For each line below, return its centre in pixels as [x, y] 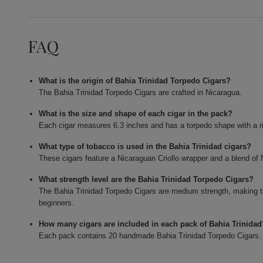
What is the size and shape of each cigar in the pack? [136, 114]
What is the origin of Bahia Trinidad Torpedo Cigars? [135, 81]
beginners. [57, 203]
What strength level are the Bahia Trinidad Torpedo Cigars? [146, 180]
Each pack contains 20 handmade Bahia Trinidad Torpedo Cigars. [150, 236]
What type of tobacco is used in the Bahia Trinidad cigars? [145, 147]
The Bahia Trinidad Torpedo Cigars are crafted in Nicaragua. [141, 93]
